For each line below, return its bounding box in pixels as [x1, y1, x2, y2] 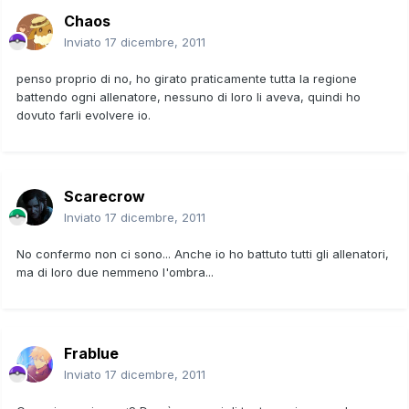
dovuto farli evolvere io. [16, 107, 151, 122]
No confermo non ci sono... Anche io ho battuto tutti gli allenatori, [16, 246, 389, 261]
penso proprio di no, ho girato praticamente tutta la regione [16, 70, 357, 86]
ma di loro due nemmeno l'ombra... [16, 264, 214, 279]
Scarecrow [64, 186, 145, 205]
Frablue [64, 343, 119, 362]
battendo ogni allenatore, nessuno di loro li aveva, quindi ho [16, 89, 361, 104]
